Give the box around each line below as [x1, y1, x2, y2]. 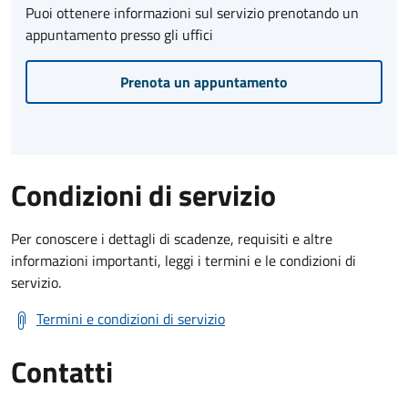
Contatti [11, 349, 113, 393]
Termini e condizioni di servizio [36, 307, 225, 330]
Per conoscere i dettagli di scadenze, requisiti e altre [11, 227, 332, 250]
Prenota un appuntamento [120, 70, 288, 93]
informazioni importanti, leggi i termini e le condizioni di [11, 249, 356, 271]
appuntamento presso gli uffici [25, 23, 213, 46]
